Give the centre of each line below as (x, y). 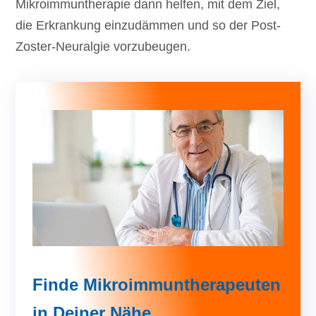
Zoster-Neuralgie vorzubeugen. (103, 47)
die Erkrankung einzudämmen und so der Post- (148, 26)
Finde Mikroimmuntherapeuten (156, 284)
